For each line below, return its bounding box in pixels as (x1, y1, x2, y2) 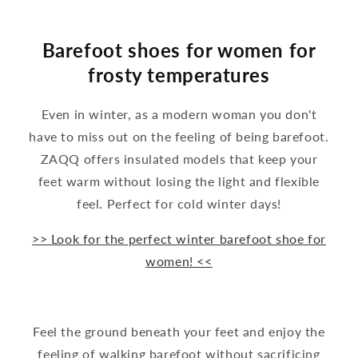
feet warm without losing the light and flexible (38, 173, 320, 189)
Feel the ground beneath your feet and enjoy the (33, 324, 325, 340)
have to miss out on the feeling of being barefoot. (29, 129, 329, 145)
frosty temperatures (88, 63, 270, 87)
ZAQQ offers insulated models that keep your (40, 151, 318, 167)
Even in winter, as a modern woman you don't (41, 106, 317, 122)
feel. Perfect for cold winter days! (76, 196, 281, 212)
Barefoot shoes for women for (42, 38, 316, 62)
